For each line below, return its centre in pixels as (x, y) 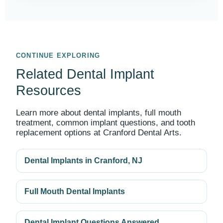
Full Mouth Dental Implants (75, 191)
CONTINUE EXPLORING (58, 56)
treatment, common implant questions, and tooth (106, 123)
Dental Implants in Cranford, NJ (83, 161)
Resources (49, 91)
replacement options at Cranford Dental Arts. (99, 133)
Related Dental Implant (85, 74)
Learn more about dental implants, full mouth (99, 113)
